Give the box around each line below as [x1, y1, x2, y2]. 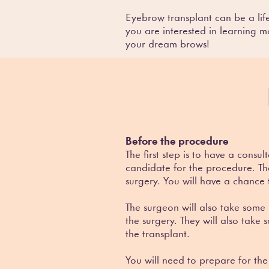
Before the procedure [125, 136, 229, 148]
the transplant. [125, 229, 190, 240]
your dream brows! [125, 40, 210, 50]
